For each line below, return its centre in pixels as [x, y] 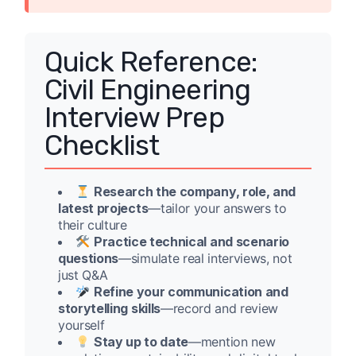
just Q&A [83, 275]
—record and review [219, 309]
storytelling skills [109, 309]
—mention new [232, 342]
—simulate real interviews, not [205, 259]
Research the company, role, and [194, 192]
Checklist [102, 146]
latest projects [103, 209]
